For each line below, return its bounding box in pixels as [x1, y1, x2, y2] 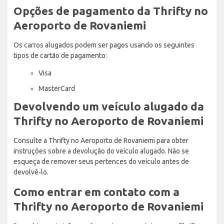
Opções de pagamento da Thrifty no [13, 4, 208, 17]
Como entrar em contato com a [13, 185, 179, 198]
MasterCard [38, 84, 75, 92]
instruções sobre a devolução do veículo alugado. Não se [13, 146, 189, 155]
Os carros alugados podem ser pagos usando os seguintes [13, 40, 194, 49]
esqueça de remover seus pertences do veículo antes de [13, 157, 189, 165]
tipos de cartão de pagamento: [13, 51, 107, 59]
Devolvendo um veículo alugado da [13, 99, 204, 112]
